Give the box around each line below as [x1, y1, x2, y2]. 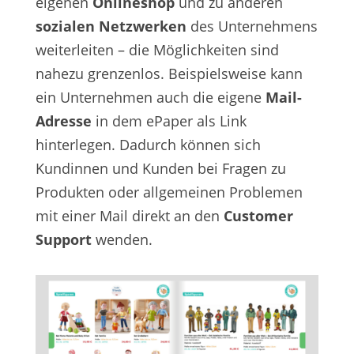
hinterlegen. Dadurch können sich [35, 135, 261, 155]
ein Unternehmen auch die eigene [35, 88, 265, 107]
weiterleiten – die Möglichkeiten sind [35, 40, 279, 60]
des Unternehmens [186, 17, 318, 36]
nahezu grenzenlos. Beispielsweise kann [35, 64, 303, 84]
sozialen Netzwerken [35, 17, 186, 36]
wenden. [91, 230, 153, 250]
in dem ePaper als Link [95, 111, 247, 131]
